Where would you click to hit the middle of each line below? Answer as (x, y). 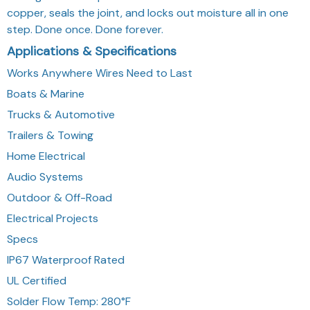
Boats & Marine (46, 93)
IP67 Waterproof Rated (66, 259)
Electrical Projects (53, 218)
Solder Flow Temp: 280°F (69, 301)
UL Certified (37, 280)
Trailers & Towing (50, 135)
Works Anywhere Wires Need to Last (100, 73)
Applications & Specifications (92, 51)
